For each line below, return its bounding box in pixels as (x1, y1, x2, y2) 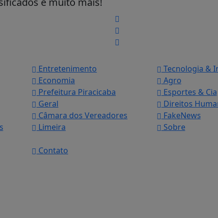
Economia (36, 75, 75, 86)
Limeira (36, 122, 66, 133)
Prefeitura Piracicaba (36, 87, 116, 98)
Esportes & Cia (161, 87, 217, 98)
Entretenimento (36, 63, 97, 74)
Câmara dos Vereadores (36, 110, 127, 121)
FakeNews (161, 110, 201, 121)
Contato (36, 145, 68, 156)
